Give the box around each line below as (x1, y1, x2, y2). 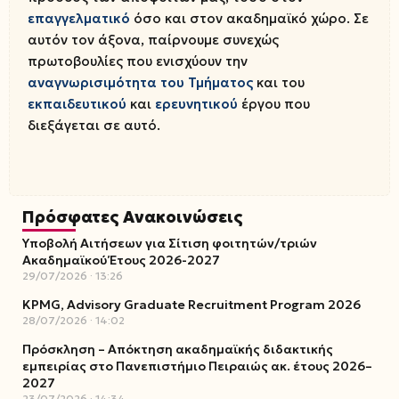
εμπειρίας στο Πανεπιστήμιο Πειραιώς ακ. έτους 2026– (22, 358, 372, 374)
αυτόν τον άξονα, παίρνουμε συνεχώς (28, 31, 279, 48)
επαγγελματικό (28, 10, 130, 27)
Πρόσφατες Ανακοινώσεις (22, 207, 243, 227)
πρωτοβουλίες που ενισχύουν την (28, 53, 248, 69)
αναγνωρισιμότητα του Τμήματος (28, 74, 253, 91)
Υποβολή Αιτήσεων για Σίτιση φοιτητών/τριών (22, 235, 317, 251)
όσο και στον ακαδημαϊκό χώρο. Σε (130, 10, 369, 27)
